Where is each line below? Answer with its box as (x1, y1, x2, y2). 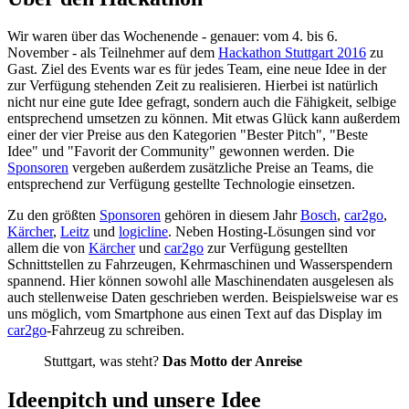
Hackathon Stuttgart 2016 (218, 45, 366, 61)
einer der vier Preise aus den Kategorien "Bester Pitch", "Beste (7, 127, 368, 143)
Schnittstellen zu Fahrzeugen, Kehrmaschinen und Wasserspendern (7, 257, 393, 273)
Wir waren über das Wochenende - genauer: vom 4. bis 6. (7, 28, 338, 45)
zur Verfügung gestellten (204, 240, 348, 257)
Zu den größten (7, 207, 100, 224)
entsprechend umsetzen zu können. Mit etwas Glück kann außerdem (7, 110, 400, 127)
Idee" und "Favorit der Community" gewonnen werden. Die (7, 143, 354, 160)
